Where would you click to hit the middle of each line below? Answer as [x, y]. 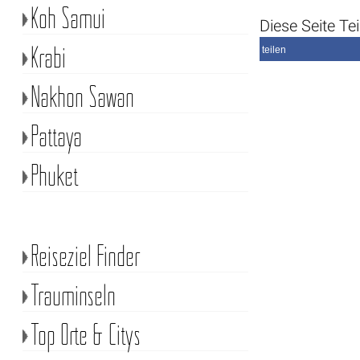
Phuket [54, 175]
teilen [274, 49]
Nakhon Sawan [82, 96]
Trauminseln [73, 295]
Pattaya [56, 135]
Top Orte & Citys [85, 334]
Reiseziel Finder [85, 255]
